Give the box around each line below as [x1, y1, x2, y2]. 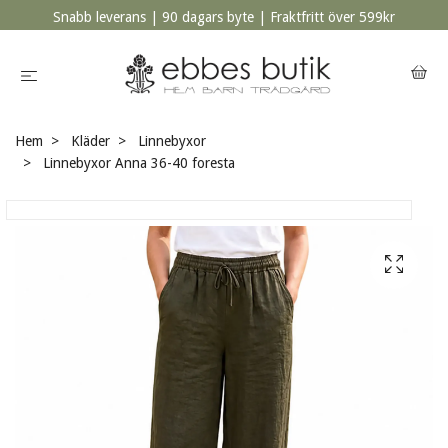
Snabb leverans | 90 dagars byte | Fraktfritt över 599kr [53, 9, 395, 25]
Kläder [71, 133, 110, 149]
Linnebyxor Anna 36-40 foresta [39, 155, 235, 171]
